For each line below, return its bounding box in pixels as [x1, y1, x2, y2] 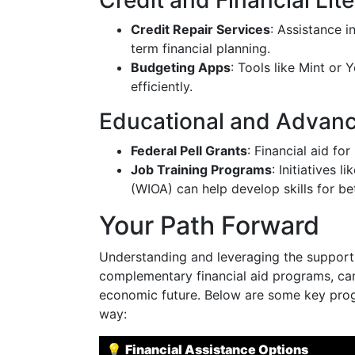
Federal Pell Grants [131, 143, 247, 158]
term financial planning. [131, 40, 270, 56]
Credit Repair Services [131, 21, 270, 37]
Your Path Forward [99, 210, 319, 241]
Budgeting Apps [131, 59, 231, 75]
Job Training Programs [131, 162, 272, 177]
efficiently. [131, 78, 193, 94]
